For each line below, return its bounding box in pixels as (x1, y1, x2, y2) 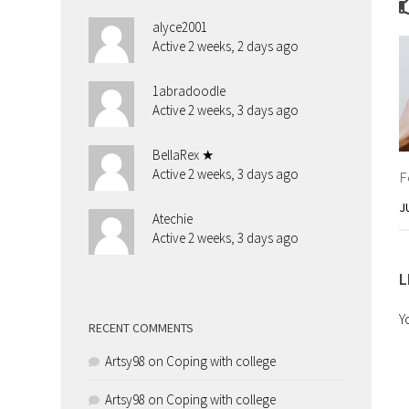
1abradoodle (152, 82, 226, 100)
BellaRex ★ (152, 146, 215, 164)
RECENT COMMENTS (89, 320, 194, 337)
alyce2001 (152, 18, 208, 37)
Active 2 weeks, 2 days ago (152, 37, 299, 56)
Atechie (152, 210, 194, 228)
